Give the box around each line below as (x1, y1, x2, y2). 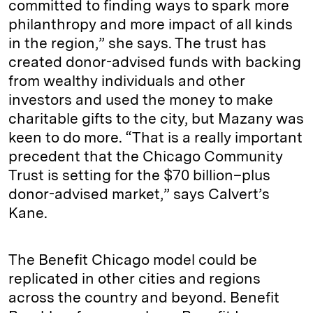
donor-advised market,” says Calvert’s (8, 185, 270, 203)
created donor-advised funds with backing (8, 53, 301, 71)
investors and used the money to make (8, 91, 273, 108)
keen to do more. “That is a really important (8, 129, 303, 146)
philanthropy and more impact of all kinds (8, 15, 293, 33)
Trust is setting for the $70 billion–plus (8, 166, 270, 184)
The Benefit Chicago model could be (8, 251, 257, 268)
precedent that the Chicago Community (8, 147, 283, 165)
